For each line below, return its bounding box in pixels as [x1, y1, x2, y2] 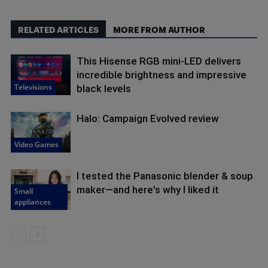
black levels [77, 82, 131, 95]
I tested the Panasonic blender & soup [77, 169, 253, 182]
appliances [14, 197, 51, 208]
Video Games [14, 139, 59, 150]
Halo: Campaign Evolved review [77, 112, 219, 124]
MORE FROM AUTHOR [113, 24, 205, 35]
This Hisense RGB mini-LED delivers [77, 54, 241, 67]
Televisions [14, 82, 52, 93]
